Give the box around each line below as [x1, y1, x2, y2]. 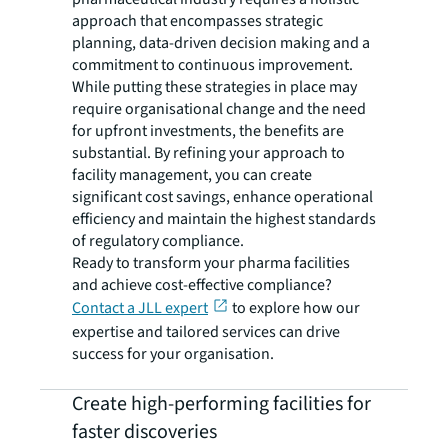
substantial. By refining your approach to [72, 141, 345, 164]
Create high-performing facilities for [72, 389, 371, 418]
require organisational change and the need [72, 97, 366, 120]
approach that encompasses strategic [72, 9, 323, 32]
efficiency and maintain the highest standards [72, 207, 376, 230]
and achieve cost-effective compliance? [72, 273, 332, 296]
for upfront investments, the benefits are [72, 119, 344, 142]
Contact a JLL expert [72, 296, 208, 319]
